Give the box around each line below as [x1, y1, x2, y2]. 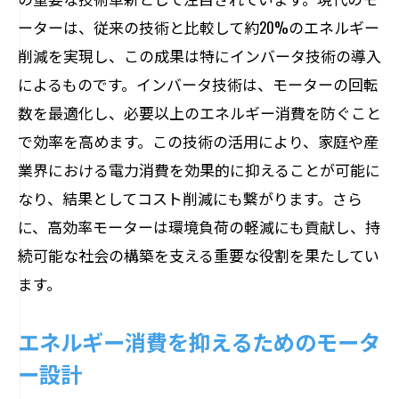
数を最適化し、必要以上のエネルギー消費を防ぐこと [18, 102, 381, 124]
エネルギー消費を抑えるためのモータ [18, 325, 380, 357]
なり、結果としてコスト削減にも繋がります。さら [18, 187, 362, 209]
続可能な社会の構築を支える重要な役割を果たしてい [18, 244, 379, 266]
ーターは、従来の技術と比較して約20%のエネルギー [18, 16, 379, 38]
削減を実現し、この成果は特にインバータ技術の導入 [18, 45, 381, 67]
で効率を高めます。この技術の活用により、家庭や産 [18, 130, 379, 152]
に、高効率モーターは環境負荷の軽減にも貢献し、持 [18, 216, 380, 238]
